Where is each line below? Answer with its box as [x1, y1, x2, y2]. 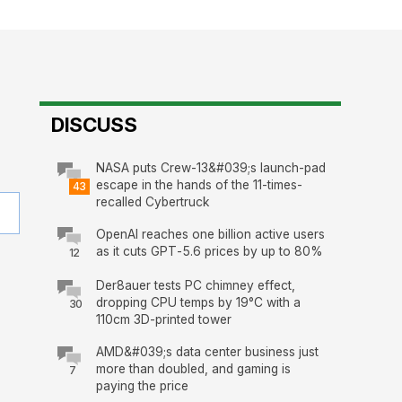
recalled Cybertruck [95, 194, 210, 209]
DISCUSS [51, 111, 137, 136]
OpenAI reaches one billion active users [95, 226, 325, 241]
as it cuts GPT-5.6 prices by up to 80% [95, 243, 323, 258]
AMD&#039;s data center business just [95, 344, 319, 359]
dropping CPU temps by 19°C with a [95, 294, 301, 310]
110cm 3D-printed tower [95, 311, 232, 327]
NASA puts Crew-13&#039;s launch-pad [95, 160, 326, 175]
